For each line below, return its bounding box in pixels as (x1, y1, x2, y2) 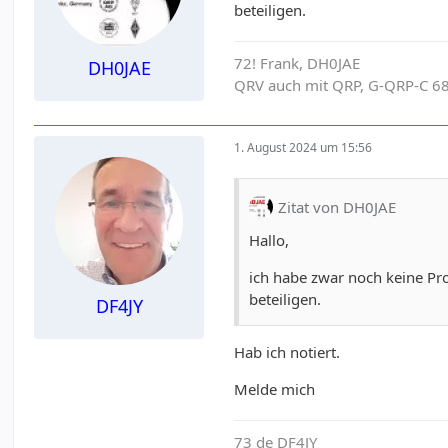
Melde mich (234, 379, 316, 400)
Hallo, (249, 230, 290, 251)
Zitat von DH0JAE (278, 196, 397, 217)
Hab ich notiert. (234, 342, 341, 363)
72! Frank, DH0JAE (234, 53, 361, 74)
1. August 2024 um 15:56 (234, 138, 373, 156)
